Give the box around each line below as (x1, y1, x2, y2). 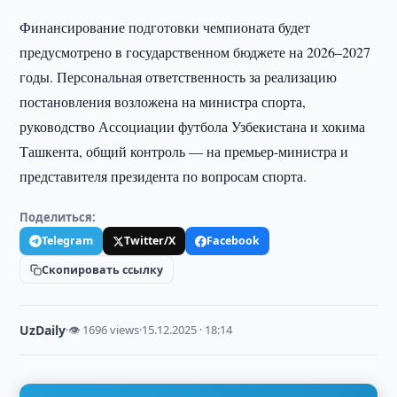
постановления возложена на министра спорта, (19, 92, 307, 111)
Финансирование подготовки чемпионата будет (19, 18, 311, 36)
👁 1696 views (68, 322, 140, 338)
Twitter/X (124, 233, 176, 248)
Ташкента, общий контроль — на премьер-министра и (19, 142, 349, 160)
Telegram (42, 233, 94, 248)
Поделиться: (19, 209, 97, 225)
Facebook (206, 233, 261, 248)
